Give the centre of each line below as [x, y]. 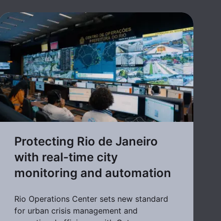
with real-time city [66, 157]
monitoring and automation [93, 173]
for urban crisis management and [76, 210]
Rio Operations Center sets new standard [92, 199]
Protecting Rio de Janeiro [86, 141]
